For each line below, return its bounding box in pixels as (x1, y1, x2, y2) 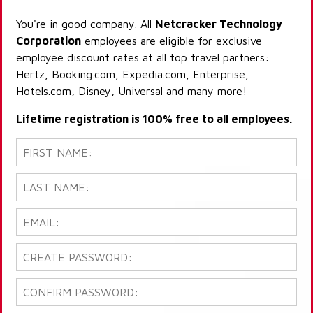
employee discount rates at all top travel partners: (16, 51, 269, 64)
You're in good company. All (16, 17, 155, 31)
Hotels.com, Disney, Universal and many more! (16, 85, 247, 98)
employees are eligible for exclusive (81, 34, 262, 48)
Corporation (16, 34, 81, 48)
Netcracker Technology (155, 17, 282, 31)
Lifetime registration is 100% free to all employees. (16, 112, 292, 126)
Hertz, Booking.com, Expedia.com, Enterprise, (16, 68, 249, 81)
